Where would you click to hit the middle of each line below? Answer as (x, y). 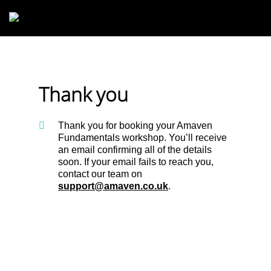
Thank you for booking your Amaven (135, 125)
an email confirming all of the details (135, 149)
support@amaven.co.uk (113, 186)
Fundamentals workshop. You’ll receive (142, 137)
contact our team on (100, 174)
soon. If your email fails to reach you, (136, 162)
